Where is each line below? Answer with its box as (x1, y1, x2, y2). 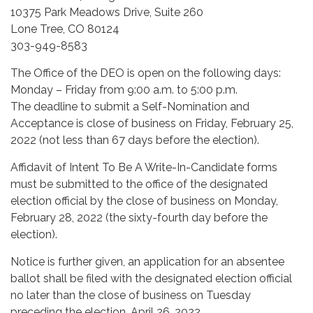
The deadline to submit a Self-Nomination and (10, 99, 249, 113)
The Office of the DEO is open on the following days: (10, 66, 281, 80)
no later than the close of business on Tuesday (10, 288, 251, 302)
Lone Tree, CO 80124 (10, 22, 119, 36)
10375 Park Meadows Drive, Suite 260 (10, 5, 203, 19)
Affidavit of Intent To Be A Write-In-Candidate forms (10, 160, 277, 174)
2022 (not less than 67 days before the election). (10, 133, 259, 147)
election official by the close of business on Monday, (10, 194, 278, 208)
